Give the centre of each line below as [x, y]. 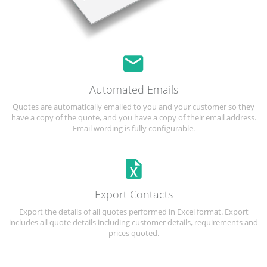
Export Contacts [133, 194]
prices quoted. [133, 233]
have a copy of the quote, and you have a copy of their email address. [133, 117]
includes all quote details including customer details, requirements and [133, 222]
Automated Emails [133, 89]
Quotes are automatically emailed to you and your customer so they [133, 106]
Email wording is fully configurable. [133, 128]
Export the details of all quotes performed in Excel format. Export [133, 211]
